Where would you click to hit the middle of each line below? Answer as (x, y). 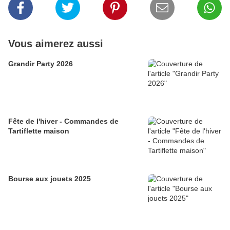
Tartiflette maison (39, 131)
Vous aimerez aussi (56, 44)
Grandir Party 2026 (41, 64)
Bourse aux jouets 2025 (50, 179)
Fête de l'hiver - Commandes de (63, 121)
